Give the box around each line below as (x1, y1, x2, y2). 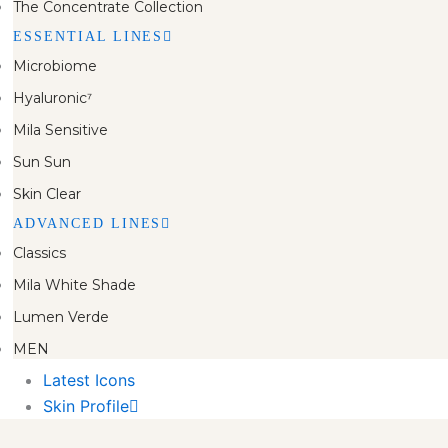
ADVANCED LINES (13, 216, 162, 231)
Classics (13, 244, 66, 262)
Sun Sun (13, 153, 71, 171)
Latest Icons (43, 370, 135, 390)
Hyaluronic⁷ (13, 89, 92, 107)
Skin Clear (13, 185, 81, 203)
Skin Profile (43, 396, 129, 416)
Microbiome (13, 57, 97, 75)
